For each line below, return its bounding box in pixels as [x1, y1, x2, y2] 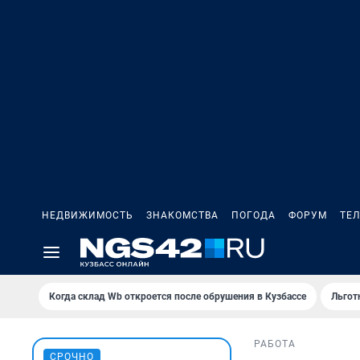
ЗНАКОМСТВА [146, 210, 219, 221]
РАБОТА [254, 338, 296, 350]
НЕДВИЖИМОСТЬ [42, 210, 133, 221]
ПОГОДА [231, 210, 276, 221]
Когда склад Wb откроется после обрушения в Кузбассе [49, 291, 306, 302]
